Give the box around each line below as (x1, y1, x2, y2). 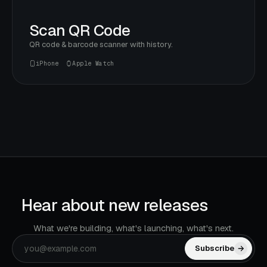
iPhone (36, 59, 59, 67)
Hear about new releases (21, 194, 212, 216)
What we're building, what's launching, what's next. (33, 222, 234, 234)
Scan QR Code (29, 20, 131, 41)
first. (211, 194, 246, 216)
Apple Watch (72, 59, 114, 67)
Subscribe (195, 243, 234, 254)
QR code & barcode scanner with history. (29, 39, 173, 49)
